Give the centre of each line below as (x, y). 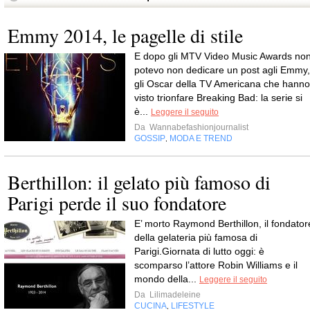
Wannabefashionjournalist (198, 127)
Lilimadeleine (174, 295)
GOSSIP (150, 138)
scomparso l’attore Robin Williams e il (216, 265)
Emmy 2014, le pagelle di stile (125, 35)
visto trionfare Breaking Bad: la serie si (218, 98)
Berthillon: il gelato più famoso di (139, 182)
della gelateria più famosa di (196, 237)
